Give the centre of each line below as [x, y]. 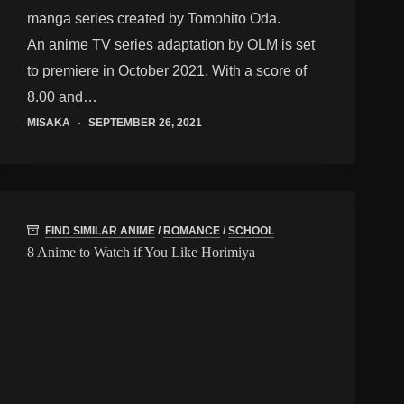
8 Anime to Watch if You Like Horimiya [141, 252]
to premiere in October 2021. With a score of [167, 71]
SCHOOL [251, 230]
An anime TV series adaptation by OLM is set [171, 45]
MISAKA [49, 123]
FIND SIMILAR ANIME [100, 230]
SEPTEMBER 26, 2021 [145, 123]
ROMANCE [192, 230]
